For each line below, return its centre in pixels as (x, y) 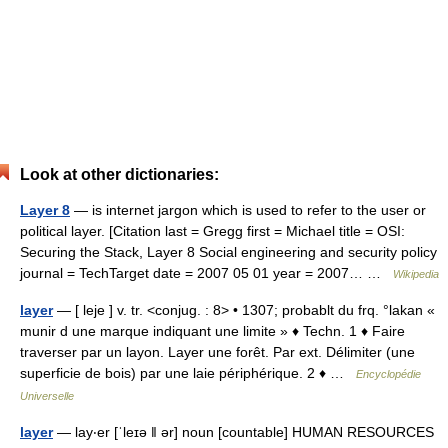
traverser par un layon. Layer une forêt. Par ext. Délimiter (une (217, 352)
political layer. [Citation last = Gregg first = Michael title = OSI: (212, 231)
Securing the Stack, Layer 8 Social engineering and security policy (228, 252)
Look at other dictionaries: (119, 174)
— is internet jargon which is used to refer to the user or (248, 210)
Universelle (47, 396)
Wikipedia (416, 274)
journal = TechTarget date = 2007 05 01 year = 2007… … (206, 273)
